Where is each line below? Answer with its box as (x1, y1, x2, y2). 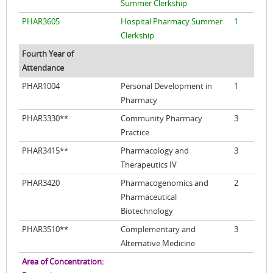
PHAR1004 (22, 81, 60, 91)
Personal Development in (121, 81, 212, 91)
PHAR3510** (22, 224, 68, 235)
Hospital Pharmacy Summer (121, 16, 222, 27)
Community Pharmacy (121, 113, 202, 124)
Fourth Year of (22, 49, 74, 59)
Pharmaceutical (121, 192, 177, 202)
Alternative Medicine (121, 238, 195, 249)
